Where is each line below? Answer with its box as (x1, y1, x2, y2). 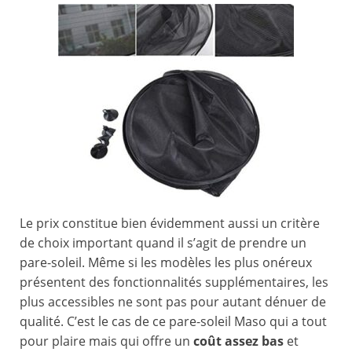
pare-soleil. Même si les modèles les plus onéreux (20, 254, 312, 272)
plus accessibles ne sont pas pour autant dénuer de (20, 293, 326, 311)
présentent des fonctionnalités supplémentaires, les (20, 273, 328, 291)
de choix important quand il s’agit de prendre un (20, 234, 306, 252)
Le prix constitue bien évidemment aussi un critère (20, 214, 320, 233)
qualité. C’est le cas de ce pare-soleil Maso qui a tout (20, 313, 327, 331)
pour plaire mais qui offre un (20, 332, 193, 350)
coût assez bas (193, 332, 284, 350)
